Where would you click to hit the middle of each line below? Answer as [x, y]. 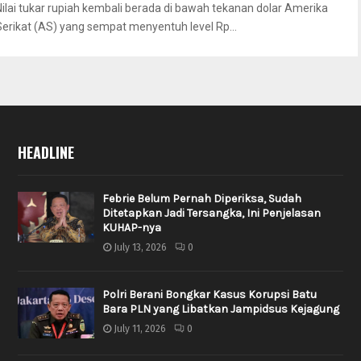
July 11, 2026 [139, 329]
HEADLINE [46, 152]
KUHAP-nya [131, 228]
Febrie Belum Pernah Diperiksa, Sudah [201, 199]
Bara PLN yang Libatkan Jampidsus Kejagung [220, 309]
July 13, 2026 [140, 247]
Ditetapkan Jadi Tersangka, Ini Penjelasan [211, 213]
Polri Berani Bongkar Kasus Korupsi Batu [209, 295]
